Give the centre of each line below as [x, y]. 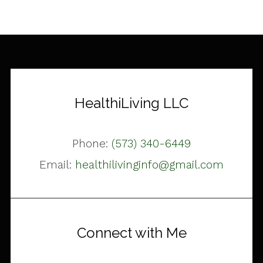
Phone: [92, 144]
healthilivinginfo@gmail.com [149, 165]
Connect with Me [131, 233]
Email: [57, 165]
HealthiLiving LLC [131, 103]
